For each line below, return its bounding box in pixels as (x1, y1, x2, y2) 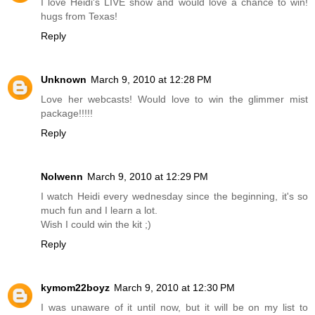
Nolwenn (41, 170, 83, 182)
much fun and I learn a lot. (41, 204, 157, 216)
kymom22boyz (41, 281, 110, 293)
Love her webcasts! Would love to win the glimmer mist (41, 93, 308, 105)
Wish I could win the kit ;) (41, 218, 151, 230)
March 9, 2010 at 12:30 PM (114, 281, 235, 293)
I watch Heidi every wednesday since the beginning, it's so (41, 190, 308, 202)
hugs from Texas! (41, 10, 117, 22)
